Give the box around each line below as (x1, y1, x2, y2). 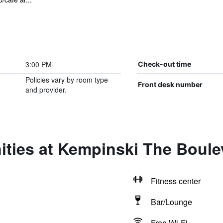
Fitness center (150, 175, 201, 187)
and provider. (25, 85, 67, 95)
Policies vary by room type (25, 75, 108, 85)
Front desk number (137, 80, 203, 89)
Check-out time (137, 60, 191, 68)
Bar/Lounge (150, 196, 192, 208)
